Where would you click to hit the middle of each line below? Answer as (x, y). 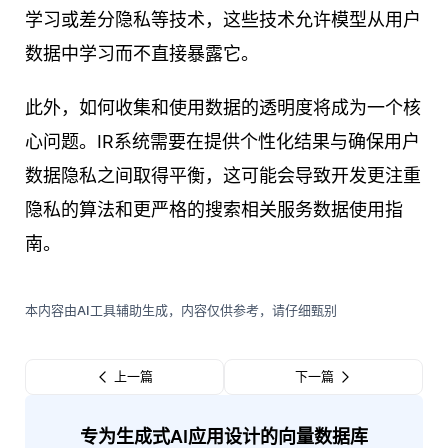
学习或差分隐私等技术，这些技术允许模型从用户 (223, 20)
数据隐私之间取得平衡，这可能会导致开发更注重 (223, 176)
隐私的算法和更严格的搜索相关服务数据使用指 (214, 210)
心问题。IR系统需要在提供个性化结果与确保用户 (222, 142)
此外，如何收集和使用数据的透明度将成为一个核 (223, 108)
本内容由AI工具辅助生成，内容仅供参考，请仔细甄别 (181, 310)
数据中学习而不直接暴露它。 (142, 54)
